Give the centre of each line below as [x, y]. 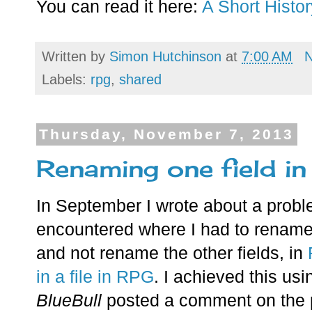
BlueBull [69, 300]
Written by [76, 57]
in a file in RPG [95, 276]
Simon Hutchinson [165, 57]
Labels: [66, 80]
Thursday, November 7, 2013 [167, 134]
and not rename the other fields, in [172, 253]
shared [140, 80]
